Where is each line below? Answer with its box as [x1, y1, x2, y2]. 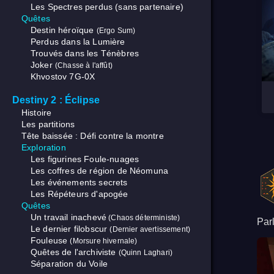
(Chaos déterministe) [106, 213, 180, 222]
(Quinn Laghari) [118, 248, 173, 257]
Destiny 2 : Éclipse [12, 95, 100, 106]
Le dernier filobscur [31, 224, 110, 234]
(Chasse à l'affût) [54, 61, 113, 70]
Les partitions [21, 119, 75, 130]
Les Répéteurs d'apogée [31, 189, 128, 199]
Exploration [21, 143, 66, 153]
